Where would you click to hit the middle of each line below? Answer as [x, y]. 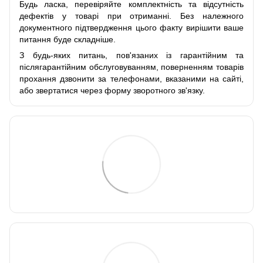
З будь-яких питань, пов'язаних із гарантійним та [131, 55]
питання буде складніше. [68, 39]
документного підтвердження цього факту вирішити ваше [131, 27]
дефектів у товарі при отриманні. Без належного [131, 16]
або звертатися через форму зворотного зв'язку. [112, 90]
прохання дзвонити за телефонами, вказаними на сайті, [131, 78]
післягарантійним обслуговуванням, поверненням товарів [131, 67]
